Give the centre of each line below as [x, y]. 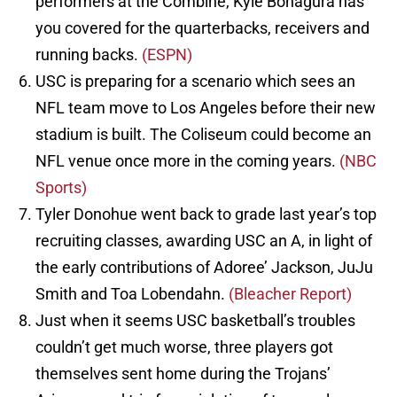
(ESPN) [167, 55]
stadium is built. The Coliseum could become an [203, 135]
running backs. [89, 55]
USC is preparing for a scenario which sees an [195, 82]
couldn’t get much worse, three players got [184, 347]
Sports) [61, 188]
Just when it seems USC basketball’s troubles [195, 321]
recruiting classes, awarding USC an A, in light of [204, 241]
